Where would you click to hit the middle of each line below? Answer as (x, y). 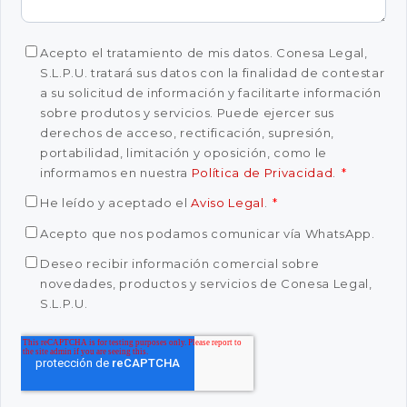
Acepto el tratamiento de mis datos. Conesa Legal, (204, 52)
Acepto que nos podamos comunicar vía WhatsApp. (208, 233)
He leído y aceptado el (116, 203)
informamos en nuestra (116, 172)
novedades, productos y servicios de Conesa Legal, (206, 283)
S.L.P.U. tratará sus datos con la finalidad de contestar (213, 72)
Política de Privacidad (262, 172)
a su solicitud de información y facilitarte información (211, 92)
